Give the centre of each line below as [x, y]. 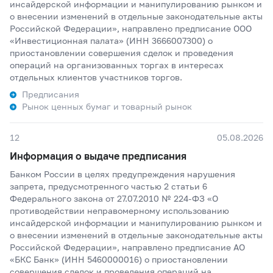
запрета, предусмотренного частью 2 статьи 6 [108, 186]
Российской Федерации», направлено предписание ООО [131, 28]
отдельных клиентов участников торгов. [96, 77]
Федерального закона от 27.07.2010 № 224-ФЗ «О [114, 198]
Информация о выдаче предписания [98, 156]
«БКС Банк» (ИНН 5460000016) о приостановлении [119, 259]
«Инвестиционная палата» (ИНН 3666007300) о [111, 41]
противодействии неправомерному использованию [119, 211]
